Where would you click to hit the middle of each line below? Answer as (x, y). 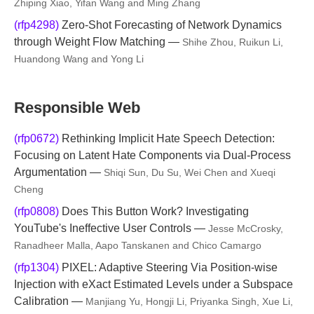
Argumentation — (59, 172)
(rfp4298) (36, 25)
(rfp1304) (36, 267)
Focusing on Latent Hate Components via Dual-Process (152, 155)
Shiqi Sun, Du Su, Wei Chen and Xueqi (190, 172)
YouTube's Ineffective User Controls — (111, 228)
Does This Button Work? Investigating (154, 211)
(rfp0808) (36, 211)
